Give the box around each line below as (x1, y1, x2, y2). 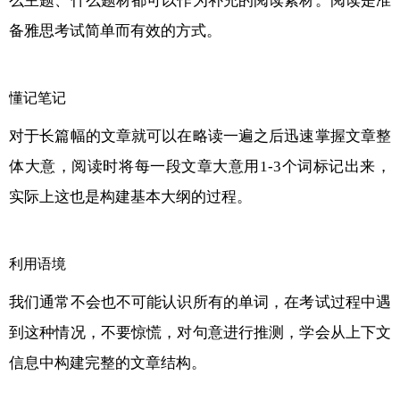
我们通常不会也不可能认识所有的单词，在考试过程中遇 (9, 293, 391, 311)
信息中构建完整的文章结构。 (9, 354, 206, 371)
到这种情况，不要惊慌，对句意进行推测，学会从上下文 (9, 323, 391, 341)
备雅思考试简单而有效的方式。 (9, 21, 221, 39)
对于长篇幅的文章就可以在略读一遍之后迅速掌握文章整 (9, 127, 391, 145)
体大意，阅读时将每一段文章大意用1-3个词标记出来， (9, 157, 391, 175)
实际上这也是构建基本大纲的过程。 (9, 187, 252, 205)
